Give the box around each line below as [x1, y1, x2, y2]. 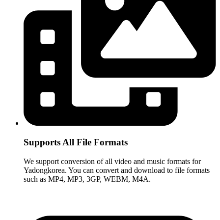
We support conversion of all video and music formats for [24, 157, 201, 165]
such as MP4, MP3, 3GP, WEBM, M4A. [24, 174, 151, 183]
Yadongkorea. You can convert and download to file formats [24, 165, 210, 174]
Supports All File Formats [24, 137, 128, 148]
